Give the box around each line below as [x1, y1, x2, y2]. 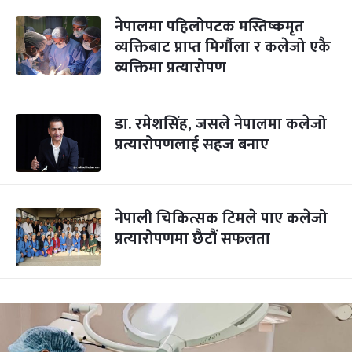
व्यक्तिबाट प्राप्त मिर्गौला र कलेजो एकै [115, 34, 331, 60]
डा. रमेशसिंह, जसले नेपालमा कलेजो [115, 111, 327, 137]
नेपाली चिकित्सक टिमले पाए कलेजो [115, 205, 328, 232]
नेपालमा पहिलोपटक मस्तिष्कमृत [115, 13, 304, 40]
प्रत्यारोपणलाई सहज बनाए [115, 131, 269, 158]
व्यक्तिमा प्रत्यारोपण [115, 54, 226, 81]
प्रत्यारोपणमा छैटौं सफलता [115, 225, 270, 252]
